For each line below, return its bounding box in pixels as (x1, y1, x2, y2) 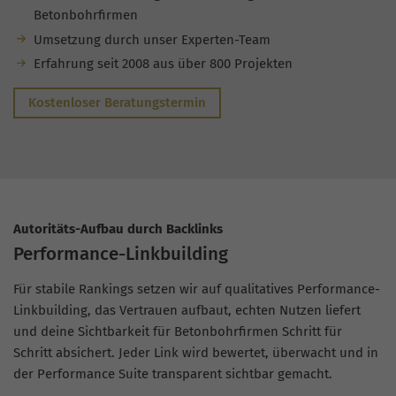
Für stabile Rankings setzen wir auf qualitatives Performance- (13, 281, 380, 298)
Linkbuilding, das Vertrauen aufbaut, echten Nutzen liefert (13, 302, 361, 319)
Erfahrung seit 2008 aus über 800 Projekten (33, 56, 293, 72)
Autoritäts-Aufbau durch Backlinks (13, 220, 223, 237)
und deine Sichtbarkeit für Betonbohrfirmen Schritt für (13, 324, 342, 340)
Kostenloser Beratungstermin (28, 95, 206, 111)
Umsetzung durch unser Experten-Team (33, 31, 270, 48)
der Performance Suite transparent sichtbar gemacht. (13, 366, 332, 383)
